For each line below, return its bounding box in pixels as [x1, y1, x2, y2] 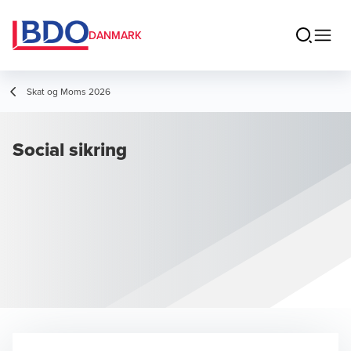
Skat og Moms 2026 [27, 85, 110, 98]
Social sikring [13, 136, 127, 163]
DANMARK [89, 27, 142, 43]
